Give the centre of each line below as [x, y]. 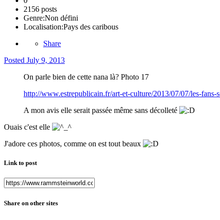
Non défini [61, 18]
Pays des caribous [91, 27]
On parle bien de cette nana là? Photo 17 [86, 77]
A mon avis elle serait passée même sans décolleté [101, 110]
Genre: [34, 18]
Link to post [20, 163]
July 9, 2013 [46, 60]
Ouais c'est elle [28, 127]
